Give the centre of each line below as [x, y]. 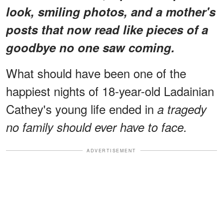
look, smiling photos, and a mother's [111, 11]
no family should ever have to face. [97, 127]
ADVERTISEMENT [111, 150]
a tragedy [182, 109]
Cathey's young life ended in [82, 109]
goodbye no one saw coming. [90, 47]
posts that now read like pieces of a [107, 29]
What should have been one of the [96, 73]
